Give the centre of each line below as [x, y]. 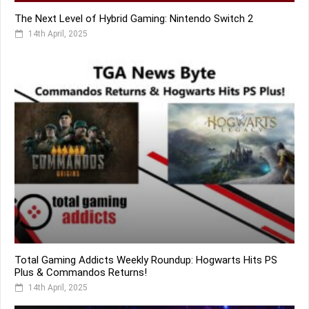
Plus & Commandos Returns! [81, 273]
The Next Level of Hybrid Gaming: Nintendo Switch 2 [134, 18]
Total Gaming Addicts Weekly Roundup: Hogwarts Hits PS [146, 260]
